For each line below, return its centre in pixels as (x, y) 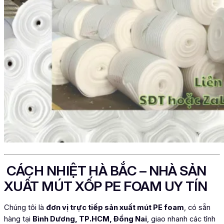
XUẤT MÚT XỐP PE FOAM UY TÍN (106, 186)
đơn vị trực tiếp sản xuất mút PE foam (115, 207)
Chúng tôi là (25, 207)
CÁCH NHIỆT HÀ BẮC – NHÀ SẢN (105, 170)
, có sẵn (197, 207)
